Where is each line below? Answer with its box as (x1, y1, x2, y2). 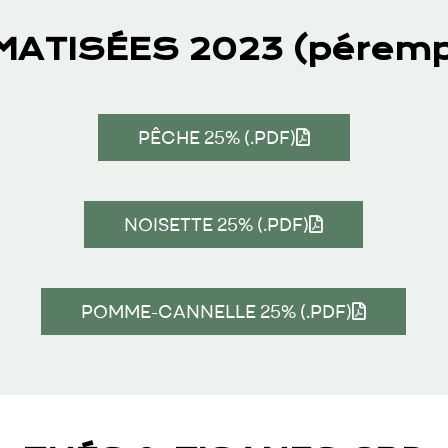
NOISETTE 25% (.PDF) (124, 212, 310, 236)
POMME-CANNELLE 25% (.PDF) (81, 299, 353, 323)
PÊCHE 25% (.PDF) (137, 125, 296, 149)
